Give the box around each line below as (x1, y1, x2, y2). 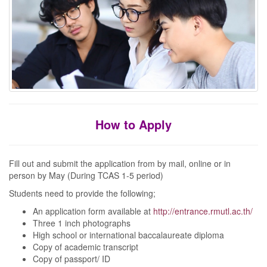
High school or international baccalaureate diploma (33, 229, 224, 241)
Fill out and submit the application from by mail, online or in (9, 157, 231, 170)
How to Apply (95, 116, 172, 133)
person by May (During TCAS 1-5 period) (9, 169, 163, 182)
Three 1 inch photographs (33, 217, 131, 229)
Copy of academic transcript (33, 241, 138, 253)
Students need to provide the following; (9, 187, 156, 200)
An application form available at (33, 205, 153, 218)
